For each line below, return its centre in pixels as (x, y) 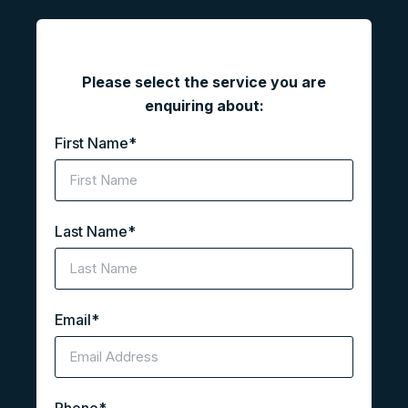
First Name (92, 143)
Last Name (91, 232)
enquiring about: (204, 106)
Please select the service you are (204, 82)
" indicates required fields (152, 47)
